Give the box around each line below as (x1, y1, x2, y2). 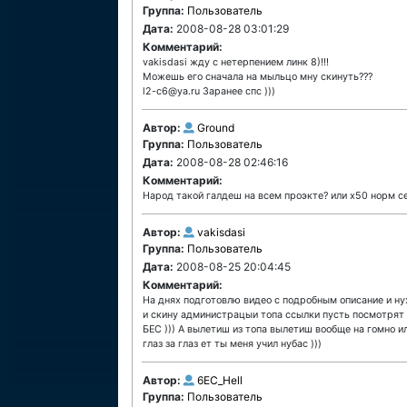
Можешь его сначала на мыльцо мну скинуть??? (143, 71, 372, 83)
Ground (197, 121, 234, 134)
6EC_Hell (197, 373, 243, 387)
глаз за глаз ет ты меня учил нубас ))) (143, 338, 322, 350)
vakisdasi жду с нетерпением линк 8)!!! (143, 56, 329, 68)
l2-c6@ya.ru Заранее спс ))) (143, 85, 275, 97)
